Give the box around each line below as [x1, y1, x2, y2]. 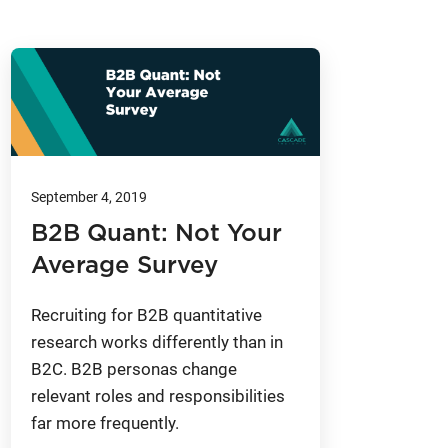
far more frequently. [30, 413, 179, 434]
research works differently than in [30, 332, 283, 353]
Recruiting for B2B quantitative [30, 305, 262, 326]
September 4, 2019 [30, 189, 147, 206]
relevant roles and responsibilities [30, 386, 285, 407]
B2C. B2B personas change [30, 359, 237, 380]
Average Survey [30, 254, 218, 279]
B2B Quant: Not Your [30, 222, 282, 247]
